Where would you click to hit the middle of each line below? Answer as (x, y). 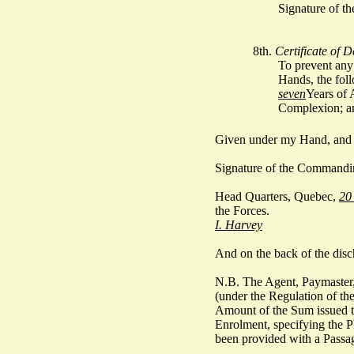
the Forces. (242, 210)
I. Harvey (239, 224)
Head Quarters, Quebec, (277, 196)
